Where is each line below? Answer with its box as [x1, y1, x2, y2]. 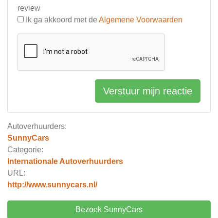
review [18, 4, 40, 12]
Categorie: [7, 145, 43, 154]
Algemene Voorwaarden [99, 16, 182, 24]
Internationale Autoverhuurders [7, 157, 123, 165]
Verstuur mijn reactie [103, 86, 192, 96]
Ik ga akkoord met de [24, 16, 99, 24]
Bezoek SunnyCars [75, 205, 143, 214]
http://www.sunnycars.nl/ [7, 181, 97, 189]
